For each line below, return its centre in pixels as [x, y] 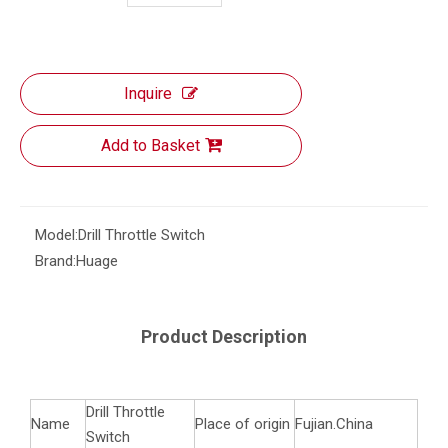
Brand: [55, 261]
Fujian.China [334, 424]
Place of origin [242, 424]
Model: [56, 235]
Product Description [224, 337]
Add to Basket [150, 146]
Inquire [148, 94]
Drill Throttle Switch [141, 235]
